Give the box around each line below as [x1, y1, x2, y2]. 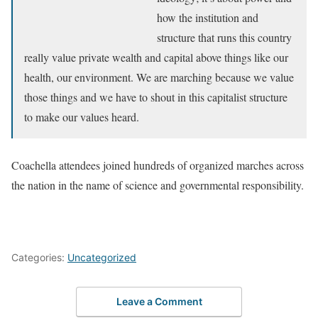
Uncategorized [67, 251, 136, 263]
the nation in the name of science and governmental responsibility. [11, 177, 304, 192]
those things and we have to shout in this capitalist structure [24, 89, 287, 104]
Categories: [11, 251, 67, 263]
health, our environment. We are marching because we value [24, 69, 294, 84]
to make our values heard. [24, 109, 139, 124]
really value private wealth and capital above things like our [24, 49, 288, 65]
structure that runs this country [157, 29, 292, 45]
